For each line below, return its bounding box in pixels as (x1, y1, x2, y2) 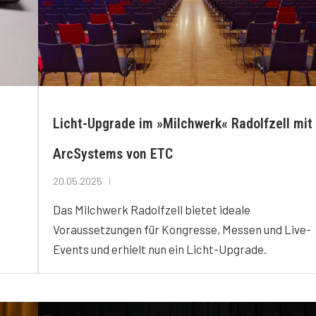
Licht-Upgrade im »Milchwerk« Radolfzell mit (53, 114, 312, 132)
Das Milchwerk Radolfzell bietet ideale (53, 202, 250, 217)
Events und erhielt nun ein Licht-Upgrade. (53, 241, 267, 256)
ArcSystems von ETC (53, 145, 173, 162)
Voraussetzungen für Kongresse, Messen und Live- (53, 221, 311, 236)
